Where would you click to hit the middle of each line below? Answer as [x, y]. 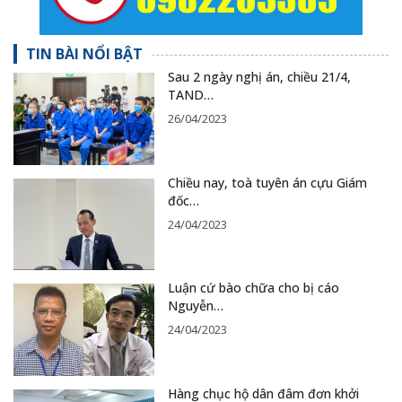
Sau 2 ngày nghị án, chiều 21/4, [259, 77]
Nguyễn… [195, 306]
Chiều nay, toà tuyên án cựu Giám [267, 182]
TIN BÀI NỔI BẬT [84, 54]
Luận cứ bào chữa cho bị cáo [253, 288]
